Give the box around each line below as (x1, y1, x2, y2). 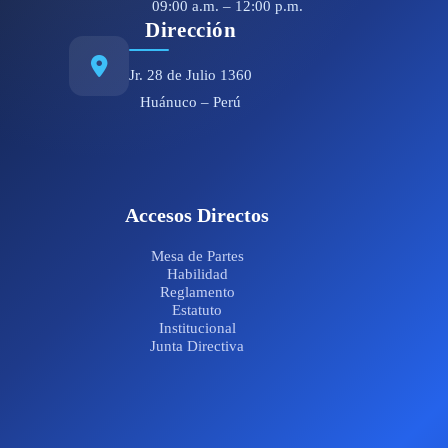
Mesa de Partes (150, 248, 244, 265)
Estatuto (172, 302, 223, 319)
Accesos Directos (125, 204, 270, 227)
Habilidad (166, 266, 228, 283)
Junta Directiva (150, 338, 245, 355)
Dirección (145, 18, 237, 43)
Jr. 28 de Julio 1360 (129, 67, 253, 84)
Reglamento (159, 284, 235, 301)
